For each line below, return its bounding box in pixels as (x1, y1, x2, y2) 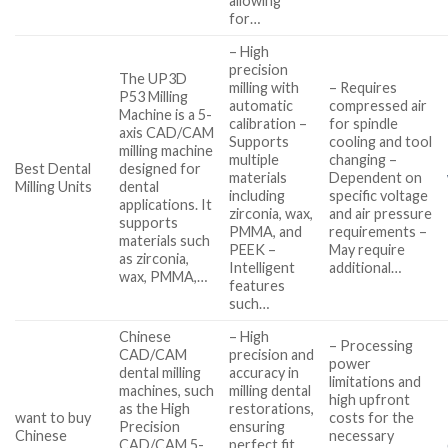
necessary (329, 426, 395, 444)
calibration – (229, 114, 308, 132)
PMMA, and (229, 222, 303, 240)
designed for (119, 159, 202, 177)
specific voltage (329, 186, 429, 204)
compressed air (329, 96, 428, 114)
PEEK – (229, 240, 277, 258)
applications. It (119, 195, 213, 213)
